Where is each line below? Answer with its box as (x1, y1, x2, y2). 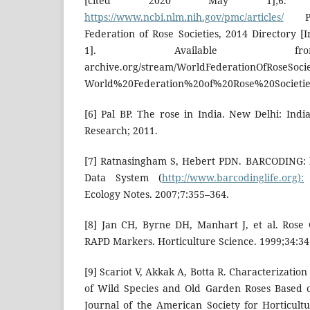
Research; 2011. (84, 124, 158, 138)
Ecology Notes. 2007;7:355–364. (84, 188, 229, 201)
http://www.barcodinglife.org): (162, 171, 304, 185)
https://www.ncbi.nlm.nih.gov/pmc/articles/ (84, 10, 284, 24)
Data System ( (84, 171, 162, 185)
